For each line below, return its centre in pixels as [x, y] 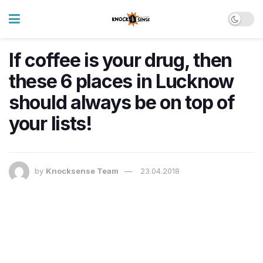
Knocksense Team [82, 171]
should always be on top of [122, 102]
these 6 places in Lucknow [121, 81]
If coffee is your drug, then [121, 60]
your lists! [50, 124]
